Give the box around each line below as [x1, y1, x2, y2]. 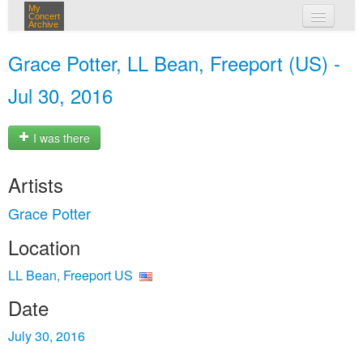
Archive [28, 19, 58, 29]
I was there [30, 130, 90, 147]
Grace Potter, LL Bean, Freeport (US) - [8, 49, 340, 77]
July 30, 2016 [8, 327, 85, 345]
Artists [8, 170, 63, 199]
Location [8, 233, 80, 261]
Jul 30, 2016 [8, 81, 113, 109]
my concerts [169, 39, 241, 55]
